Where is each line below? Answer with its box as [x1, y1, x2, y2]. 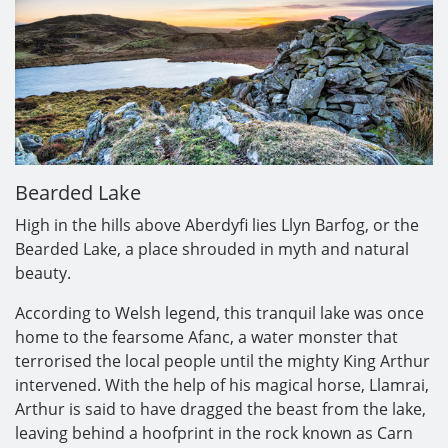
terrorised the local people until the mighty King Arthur [15, 349, 430, 372]
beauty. [15, 261, 75, 284]
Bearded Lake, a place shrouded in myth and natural [15, 237, 409, 260]
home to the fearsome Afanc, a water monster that [15, 325, 398, 348]
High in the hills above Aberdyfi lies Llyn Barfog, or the [15, 213, 419, 236]
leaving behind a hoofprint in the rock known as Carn [15, 421, 413, 444]
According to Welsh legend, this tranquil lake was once [15, 301, 424, 324]
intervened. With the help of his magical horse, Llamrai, [15, 373, 429, 396]
